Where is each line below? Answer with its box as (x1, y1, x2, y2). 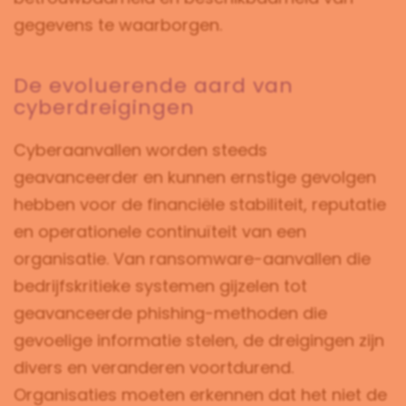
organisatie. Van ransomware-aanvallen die (14, 247, 371, 271)
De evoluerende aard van (14, 72, 294, 101)
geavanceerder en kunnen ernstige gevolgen (14, 166, 376, 189)
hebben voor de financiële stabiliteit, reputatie (14, 193, 386, 217)
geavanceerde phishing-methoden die (14, 302, 327, 325)
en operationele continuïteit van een (14, 220, 306, 244)
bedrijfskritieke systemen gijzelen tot (14, 275, 307, 298)
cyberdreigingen (14, 93, 195, 122)
